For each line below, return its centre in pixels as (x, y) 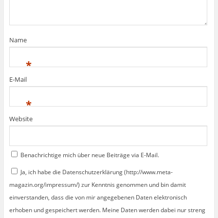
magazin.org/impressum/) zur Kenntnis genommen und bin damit (97, 185)
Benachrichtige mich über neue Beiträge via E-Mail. (90, 155)
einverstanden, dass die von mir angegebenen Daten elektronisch (98, 198)
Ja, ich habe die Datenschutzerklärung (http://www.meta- (96, 172)
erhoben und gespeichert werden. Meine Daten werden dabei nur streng (107, 210)
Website (21, 119)
